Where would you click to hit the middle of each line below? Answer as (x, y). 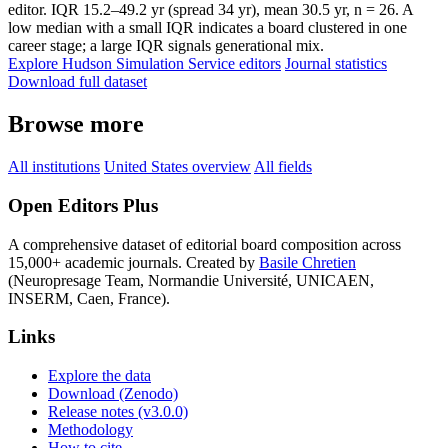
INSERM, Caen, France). (89, 298)
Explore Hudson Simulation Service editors (144, 64)
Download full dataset (77, 82)
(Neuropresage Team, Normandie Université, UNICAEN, (191, 280)
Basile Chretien (307, 262)
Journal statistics (336, 64)
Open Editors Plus (83, 205)
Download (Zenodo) (113, 393)
